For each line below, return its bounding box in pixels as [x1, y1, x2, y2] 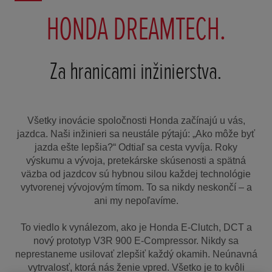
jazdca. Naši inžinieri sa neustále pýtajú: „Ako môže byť [17, 128, 255, 139]
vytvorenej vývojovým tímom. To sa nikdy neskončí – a [20, 182, 252, 192]
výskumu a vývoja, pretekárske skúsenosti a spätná [26, 155, 246, 166]
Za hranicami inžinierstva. [50, 56, 222, 86]
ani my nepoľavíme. [93, 195, 178, 206]
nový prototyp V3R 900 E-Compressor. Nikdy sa [33, 236, 239, 246]
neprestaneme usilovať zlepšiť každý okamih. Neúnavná [15, 249, 257, 260]
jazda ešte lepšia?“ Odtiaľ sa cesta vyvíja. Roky [35, 141, 237, 152]
